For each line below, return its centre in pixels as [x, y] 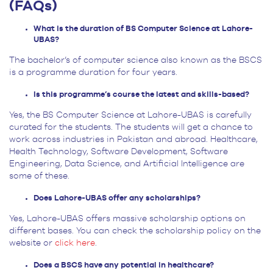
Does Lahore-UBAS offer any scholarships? [117, 199]
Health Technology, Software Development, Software [119, 152]
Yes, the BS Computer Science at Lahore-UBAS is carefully [130, 115]
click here [75, 243]
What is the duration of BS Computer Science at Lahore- [143, 29]
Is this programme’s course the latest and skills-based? [141, 95]
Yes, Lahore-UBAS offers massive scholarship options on [127, 219]
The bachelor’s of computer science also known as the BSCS [136, 61]
